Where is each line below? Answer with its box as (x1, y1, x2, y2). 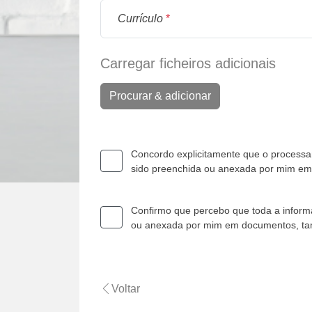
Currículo (118, 13, 163, 25)
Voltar (111, 282, 140, 295)
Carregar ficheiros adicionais (100, 56, 276, 72)
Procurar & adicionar (109, 90, 211, 102)
